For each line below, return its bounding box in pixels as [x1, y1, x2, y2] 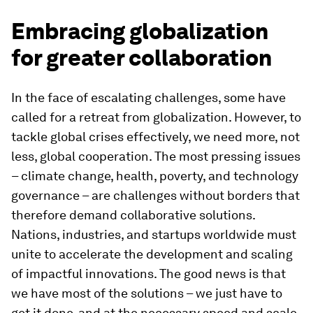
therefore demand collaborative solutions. [11, 208, 255, 222]
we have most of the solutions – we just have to [11, 286, 282, 300]
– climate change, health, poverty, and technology [11, 168, 298, 183]
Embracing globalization [11, 17, 268, 45]
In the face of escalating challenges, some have [11, 90, 286, 105]
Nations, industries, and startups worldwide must [11, 227, 296, 242]
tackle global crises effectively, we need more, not [11, 129, 300, 144]
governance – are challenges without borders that [11, 188, 300, 203]
